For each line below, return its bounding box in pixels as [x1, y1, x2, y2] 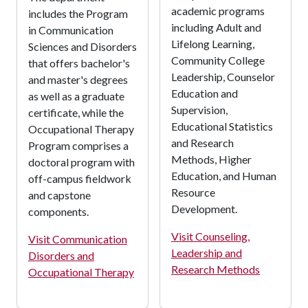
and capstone [28, 188, 91, 201]
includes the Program [28, 6, 128, 20]
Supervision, [171, 102, 228, 116]
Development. [171, 201, 237, 215]
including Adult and [171, 20, 261, 34]
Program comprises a [28, 138, 129, 152]
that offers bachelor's [28, 56, 130, 69]
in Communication [28, 23, 113, 36]
